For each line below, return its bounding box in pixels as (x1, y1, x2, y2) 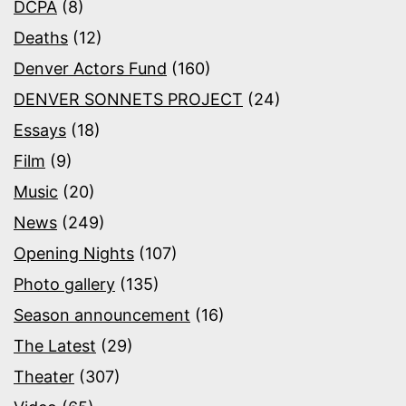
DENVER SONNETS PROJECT (14, 90, 243, 109)
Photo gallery (14, 275, 115, 294)
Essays (14, 121, 66, 140)
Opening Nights (14, 244, 134, 263)
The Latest (14, 336, 96, 355)
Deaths (14, 28, 68, 47)
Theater (14, 367, 74, 386)
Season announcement (14, 305, 190, 324)
